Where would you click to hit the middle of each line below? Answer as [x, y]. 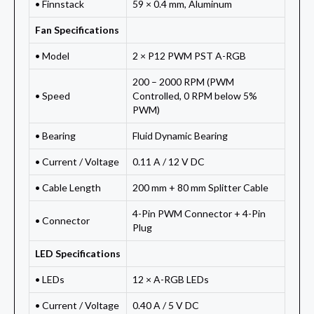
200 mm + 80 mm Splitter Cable [200, 188]
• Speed [53, 96]
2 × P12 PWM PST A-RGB [189, 56]
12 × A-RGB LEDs [171, 280]
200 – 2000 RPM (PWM [183, 82]
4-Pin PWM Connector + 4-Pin [199, 214]
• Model [52, 56]
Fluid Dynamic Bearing [180, 136]
